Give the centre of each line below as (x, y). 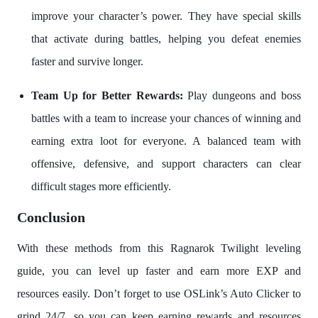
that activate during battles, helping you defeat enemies (166, 38)
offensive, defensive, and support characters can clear (166, 163)
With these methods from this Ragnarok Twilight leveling (159, 248)
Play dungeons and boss (244, 95)
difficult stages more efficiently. (101, 186)
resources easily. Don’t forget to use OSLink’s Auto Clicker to (159, 293)
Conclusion (51, 217)
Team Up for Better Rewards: (110, 95)
